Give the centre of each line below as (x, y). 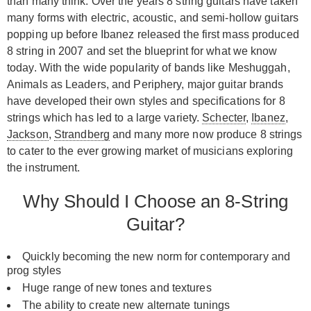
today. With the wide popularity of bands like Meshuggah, (149, 67)
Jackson (28, 134)
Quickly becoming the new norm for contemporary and (157, 256)
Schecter (224, 117)
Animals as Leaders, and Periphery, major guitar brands (145, 84)
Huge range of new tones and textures (117, 287)
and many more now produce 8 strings (206, 134)
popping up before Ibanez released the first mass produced (153, 34)
